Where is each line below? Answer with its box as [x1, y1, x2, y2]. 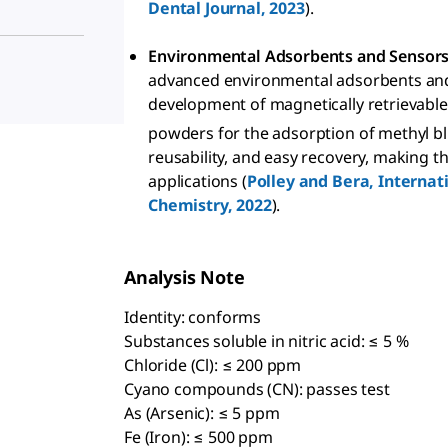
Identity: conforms [124, 306, 262, 329]
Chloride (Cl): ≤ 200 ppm [124, 354, 302, 377]
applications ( [148, 170, 247, 193]
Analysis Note [124, 265, 245, 290]
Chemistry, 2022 [148, 194, 272, 217]
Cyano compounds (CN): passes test [124, 378, 390, 401]
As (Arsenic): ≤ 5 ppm [124, 402, 280, 425]
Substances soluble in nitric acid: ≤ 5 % [124, 330, 409, 353]
